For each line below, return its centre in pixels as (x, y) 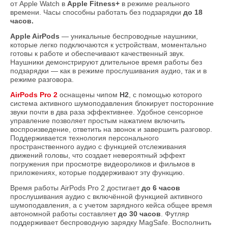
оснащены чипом (89, 95)
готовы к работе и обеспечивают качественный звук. (97, 54)
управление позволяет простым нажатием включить (97, 121)
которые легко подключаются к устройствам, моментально (108, 45)
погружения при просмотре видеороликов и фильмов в (103, 164)
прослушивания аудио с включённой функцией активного (106, 197)
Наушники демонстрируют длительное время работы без (106, 62)
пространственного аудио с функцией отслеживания (98, 147)
